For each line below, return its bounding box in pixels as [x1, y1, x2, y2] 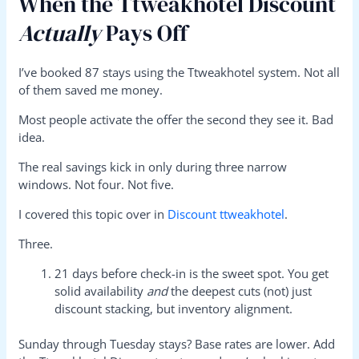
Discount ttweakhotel [167, 205, 285, 222]
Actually [18, 17, 102, 48]
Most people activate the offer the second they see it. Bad [18, 111, 334, 127]
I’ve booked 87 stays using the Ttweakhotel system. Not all [18, 63, 341, 80]
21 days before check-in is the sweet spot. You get [54, 264, 329, 281]
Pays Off [101, 17, 188, 48]
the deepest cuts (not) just [167, 282, 313, 299]
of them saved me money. [18, 81, 163, 98]
